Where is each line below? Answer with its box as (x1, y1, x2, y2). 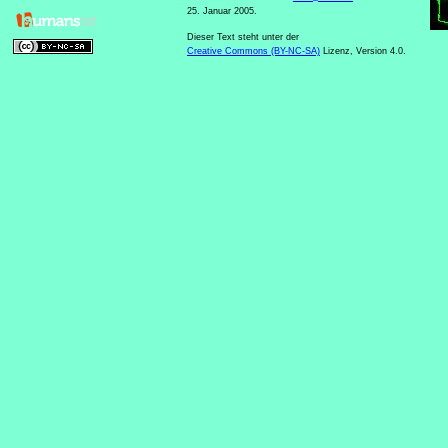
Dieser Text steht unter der (187, 32, 299, 43)
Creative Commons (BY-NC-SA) (187, 46, 320, 57)
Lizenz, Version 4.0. (320, 46, 406, 57)
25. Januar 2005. (187, 6, 257, 17)
